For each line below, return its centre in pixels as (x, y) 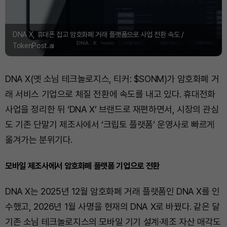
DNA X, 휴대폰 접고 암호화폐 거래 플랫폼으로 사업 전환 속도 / (98, 34)
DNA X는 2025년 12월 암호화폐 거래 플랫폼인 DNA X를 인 (112, 191)
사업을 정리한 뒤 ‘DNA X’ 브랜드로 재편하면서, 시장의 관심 (112, 109)
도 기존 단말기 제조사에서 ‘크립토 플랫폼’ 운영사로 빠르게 (110, 124)
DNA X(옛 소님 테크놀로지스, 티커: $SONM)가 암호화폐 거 (112, 79)
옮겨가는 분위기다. (39, 140)
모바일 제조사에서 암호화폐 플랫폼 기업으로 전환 (82, 166)
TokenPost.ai (33, 46)
